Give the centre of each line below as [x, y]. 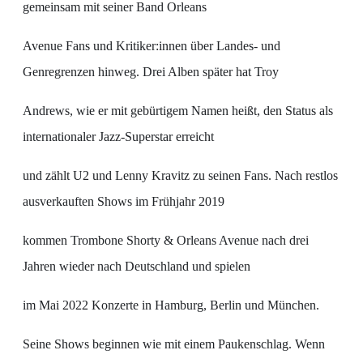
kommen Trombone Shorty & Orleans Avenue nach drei [166, 241]
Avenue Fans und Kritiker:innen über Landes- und [152, 46]
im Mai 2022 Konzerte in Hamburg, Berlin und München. [171, 305]
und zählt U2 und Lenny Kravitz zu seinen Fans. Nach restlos [180, 176]
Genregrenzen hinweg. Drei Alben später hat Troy [151, 72]
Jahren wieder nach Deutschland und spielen [137, 267]
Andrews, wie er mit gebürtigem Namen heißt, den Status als [178, 111]
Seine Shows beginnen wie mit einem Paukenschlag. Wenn [174, 344]
